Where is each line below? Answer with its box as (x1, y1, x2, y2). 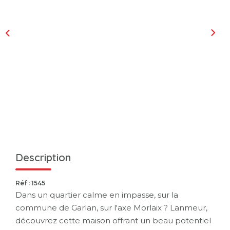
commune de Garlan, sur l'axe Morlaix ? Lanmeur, (15, 202, 207, 213)
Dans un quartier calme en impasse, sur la (15, 189, 178, 200)
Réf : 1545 (15, 179, 45, 187)
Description (15, 150, 71, 164)
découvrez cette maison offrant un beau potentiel (15, 215, 211, 225)
